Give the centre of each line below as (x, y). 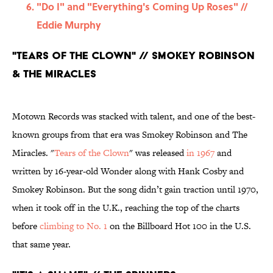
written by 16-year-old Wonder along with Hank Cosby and (128, 171)
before (26, 226)
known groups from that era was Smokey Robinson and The (130, 135)
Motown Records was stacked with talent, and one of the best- (134, 116)
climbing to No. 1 (73, 226)
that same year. (41, 244)
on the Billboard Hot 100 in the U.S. (179, 226)
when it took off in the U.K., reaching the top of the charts (126, 208)
